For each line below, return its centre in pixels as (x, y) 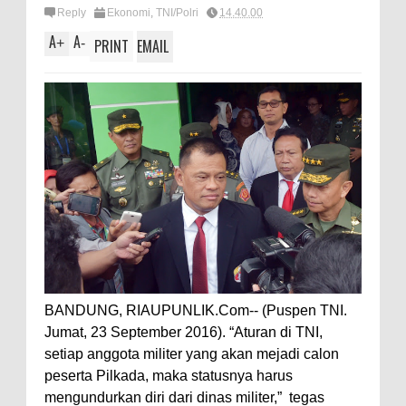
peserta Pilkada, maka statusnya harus (169, 376)
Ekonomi (129, 13)
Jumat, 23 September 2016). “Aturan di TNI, (184, 333)
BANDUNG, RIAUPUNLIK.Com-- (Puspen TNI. (196, 311)
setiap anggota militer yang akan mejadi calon (192, 354)
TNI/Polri (177, 13)
